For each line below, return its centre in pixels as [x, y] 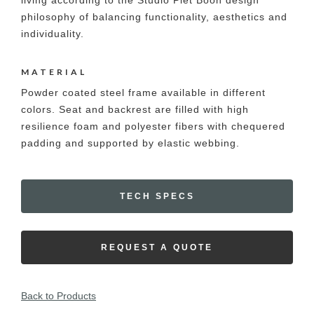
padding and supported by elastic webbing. [130, 143]
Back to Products [59, 296]
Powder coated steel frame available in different [143, 93]
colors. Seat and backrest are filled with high [135, 109]
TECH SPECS [157, 196]
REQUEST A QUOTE [157, 247]
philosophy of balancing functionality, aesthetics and [154, 17]
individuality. [53, 34]
